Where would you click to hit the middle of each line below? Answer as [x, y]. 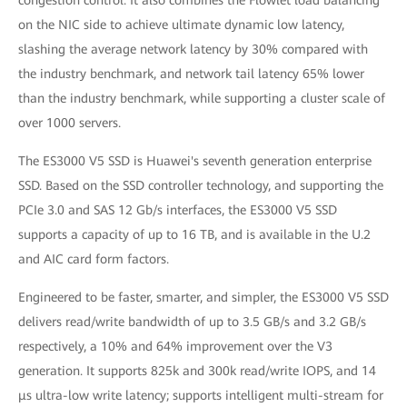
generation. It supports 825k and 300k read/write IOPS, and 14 [197, 371]
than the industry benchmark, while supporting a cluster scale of [202, 98]
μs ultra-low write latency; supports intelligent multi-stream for [201, 395]
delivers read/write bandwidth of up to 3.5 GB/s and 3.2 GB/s [192, 322]
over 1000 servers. [69, 123]
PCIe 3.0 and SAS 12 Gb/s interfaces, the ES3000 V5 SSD [178, 210]
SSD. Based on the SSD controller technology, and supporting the [201, 185]
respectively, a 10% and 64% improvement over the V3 [175, 346]
